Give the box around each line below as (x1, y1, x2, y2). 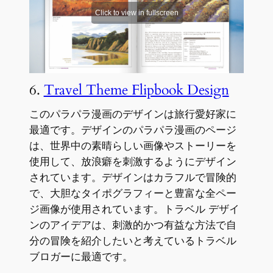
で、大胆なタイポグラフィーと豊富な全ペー (29, 187, 236, 200)
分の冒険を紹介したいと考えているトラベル (29, 235, 236, 247)
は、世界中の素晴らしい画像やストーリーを (29, 140, 236, 152)
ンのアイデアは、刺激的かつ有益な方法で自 (29, 219, 236, 232)
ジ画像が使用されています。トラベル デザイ (29, 203, 239, 216)
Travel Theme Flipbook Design (43, 80, 229, 99)
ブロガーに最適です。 (29, 250, 133, 263)
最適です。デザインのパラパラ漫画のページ (29, 124, 236, 136)
